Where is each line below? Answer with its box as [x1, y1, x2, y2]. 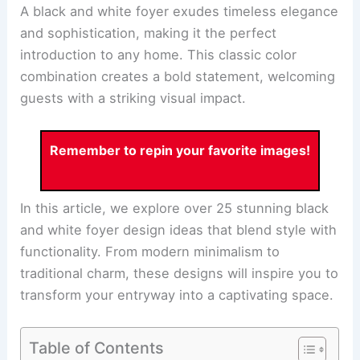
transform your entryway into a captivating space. [20, 286, 334, 303]
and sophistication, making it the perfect [20, 24, 277, 41]
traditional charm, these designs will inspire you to [20, 264, 339, 281]
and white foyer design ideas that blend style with [20, 221, 337, 238]
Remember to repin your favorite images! [50, 141, 310, 158]
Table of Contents [29, 337, 165, 358]
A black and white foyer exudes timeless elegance [20, 2, 339, 19]
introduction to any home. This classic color [20, 46, 297, 63]
